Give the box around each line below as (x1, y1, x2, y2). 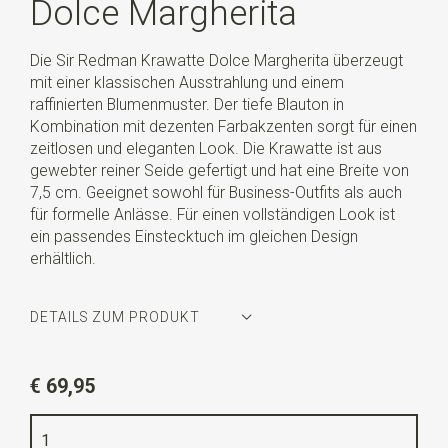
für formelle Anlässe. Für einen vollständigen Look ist (29, 204, 395, 224)
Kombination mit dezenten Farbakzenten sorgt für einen (29, 116, 417, 136)
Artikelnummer (29, 356, 140, 376)
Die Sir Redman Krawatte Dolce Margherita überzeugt (29, 50, 403, 70)
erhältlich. (29, 248, 96, 268)
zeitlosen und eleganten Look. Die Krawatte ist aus (29, 138, 382, 158)
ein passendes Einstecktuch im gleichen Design (29, 226, 358, 246)
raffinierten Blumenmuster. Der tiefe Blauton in (29, 94, 344, 114)
